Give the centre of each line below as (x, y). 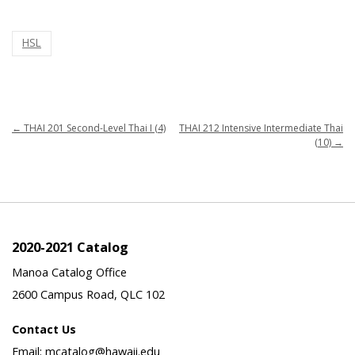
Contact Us (44, 329)
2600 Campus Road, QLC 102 (88, 294)
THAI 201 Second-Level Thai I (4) (94, 128)
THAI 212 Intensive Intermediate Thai (261, 128)
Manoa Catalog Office (69, 272)
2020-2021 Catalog (70, 247)
